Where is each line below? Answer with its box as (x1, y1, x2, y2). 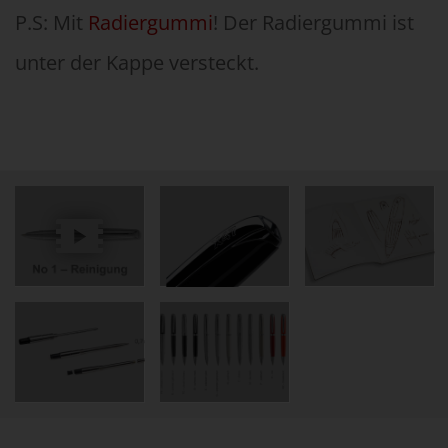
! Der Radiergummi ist (213, 9, 414, 36)
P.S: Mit (15, 9, 88, 36)
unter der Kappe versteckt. (15, 49, 259, 76)
